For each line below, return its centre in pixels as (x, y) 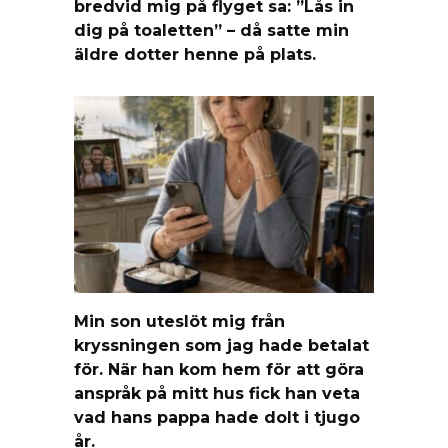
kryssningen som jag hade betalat (221, 345)
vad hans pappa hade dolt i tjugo (217, 417)
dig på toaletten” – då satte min (211, 30)
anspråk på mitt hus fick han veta (217, 393)
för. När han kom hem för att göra (219, 369)
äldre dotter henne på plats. (195, 54)
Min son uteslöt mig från (179, 321)
